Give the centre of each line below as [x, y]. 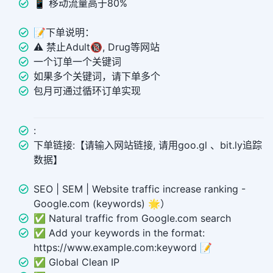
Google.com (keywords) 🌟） [102, 204]
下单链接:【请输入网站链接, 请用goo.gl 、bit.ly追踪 [148, 145]
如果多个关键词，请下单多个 [97, 76]
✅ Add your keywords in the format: [119, 233]
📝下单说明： [64, 33]
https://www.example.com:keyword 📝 [123, 248]
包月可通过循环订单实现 [87, 91]
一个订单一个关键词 [77, 62]
